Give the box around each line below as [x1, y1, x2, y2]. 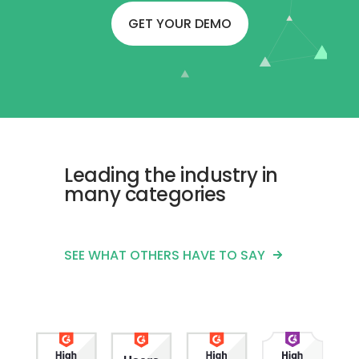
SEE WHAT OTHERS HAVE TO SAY [64, 245, 265, 264]
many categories [64, 180, 226, 208]
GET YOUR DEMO [127, 14, 232, 33]
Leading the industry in [64, 161, 278, 188]
